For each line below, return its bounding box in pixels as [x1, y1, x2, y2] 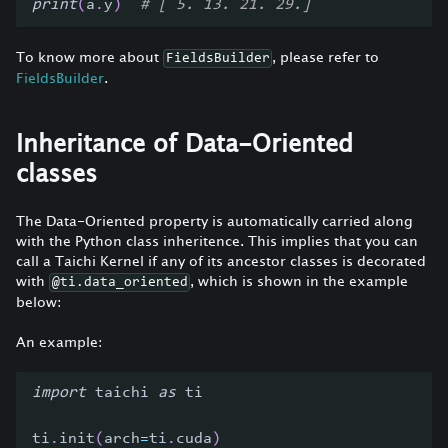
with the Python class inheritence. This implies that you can [16, 232, 418, 250]
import [32, 385, 86, 402]
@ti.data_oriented [51, 275, 188, 290]
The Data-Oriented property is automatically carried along [16, 212, 413, 230]
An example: [16, 333, 102, 351]
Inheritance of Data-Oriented [16, 129, 353, 158]
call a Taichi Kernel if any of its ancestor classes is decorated [16, 252, 426, 270]
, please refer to [272, 47, 380, 65]
